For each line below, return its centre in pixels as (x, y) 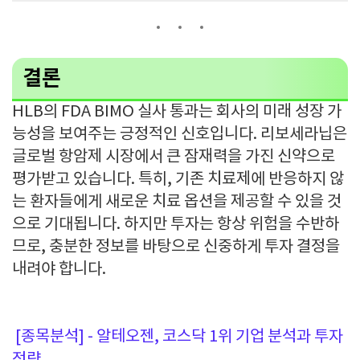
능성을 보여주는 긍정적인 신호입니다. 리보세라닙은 (180, 135)
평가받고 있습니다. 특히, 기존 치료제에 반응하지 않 (178, 180)
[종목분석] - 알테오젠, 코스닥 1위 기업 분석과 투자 (178, 337)
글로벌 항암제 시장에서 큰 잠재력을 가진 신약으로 (174, 157)
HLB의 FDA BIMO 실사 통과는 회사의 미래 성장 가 (177, 112)
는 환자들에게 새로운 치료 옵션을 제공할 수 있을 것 (177, 202)
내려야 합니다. (59, 270)
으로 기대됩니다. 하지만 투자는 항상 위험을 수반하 (176, 225)
